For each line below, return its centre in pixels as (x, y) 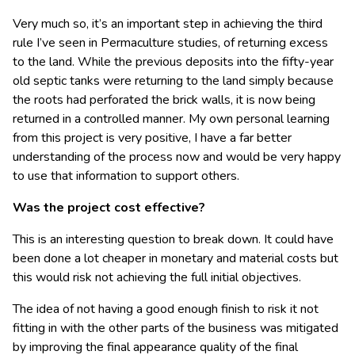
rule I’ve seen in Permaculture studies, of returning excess (170, 42)
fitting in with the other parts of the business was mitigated (176, 328)
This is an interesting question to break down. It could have (173, 239)
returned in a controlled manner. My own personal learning (171, 118)
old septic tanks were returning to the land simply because (173, 80)
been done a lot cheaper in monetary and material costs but (176, 258)
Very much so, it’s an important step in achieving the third (168, 23)
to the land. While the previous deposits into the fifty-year (173, 61)
